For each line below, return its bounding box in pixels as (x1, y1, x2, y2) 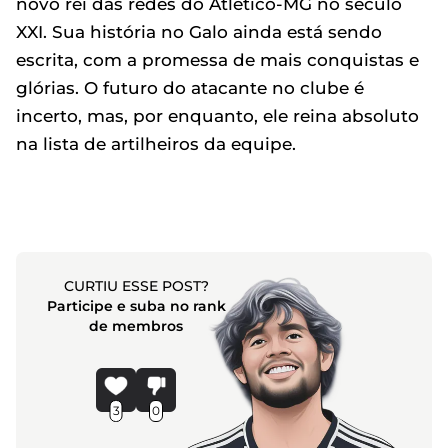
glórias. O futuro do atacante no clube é (16, 78, 364, 99)
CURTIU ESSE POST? (63, 277, 209, 296)
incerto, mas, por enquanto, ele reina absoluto (16, 106, 419, 127)
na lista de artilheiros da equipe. (16, 134, 296, 155)
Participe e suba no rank (46, 297, 226, 316)
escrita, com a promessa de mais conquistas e (16, 50, 419, 71)
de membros (89, 317, 184, 336)
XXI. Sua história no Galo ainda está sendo (16, 22, 382, 43)
